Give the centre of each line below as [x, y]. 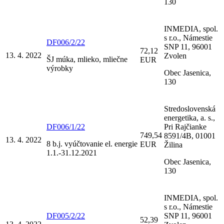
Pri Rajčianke [185, 126]
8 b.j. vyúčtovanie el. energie [92, 143]
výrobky [60, 68]
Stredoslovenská [190, 108]
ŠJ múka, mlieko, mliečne [87, 59]
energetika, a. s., [189, 117]
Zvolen [175, 55]
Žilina [173, 144]
